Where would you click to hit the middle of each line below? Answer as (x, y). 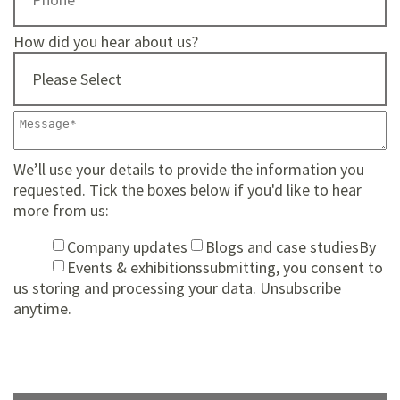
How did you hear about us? (106, 42)
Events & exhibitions (135, 267)
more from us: (61, 210)
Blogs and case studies (282, 247)
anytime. (42, 308)
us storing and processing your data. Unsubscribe (177, 288)
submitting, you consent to (293, 267)
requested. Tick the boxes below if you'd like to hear (187, 190)
